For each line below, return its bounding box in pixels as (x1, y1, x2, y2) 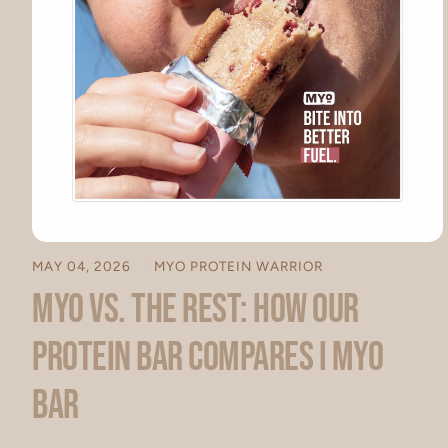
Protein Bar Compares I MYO (32, 333, 383, 382)
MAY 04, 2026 (32, 257, 135, 274)
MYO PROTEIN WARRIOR (154, 257, 323, 274)
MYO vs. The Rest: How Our (32, 285, 359, 334)
